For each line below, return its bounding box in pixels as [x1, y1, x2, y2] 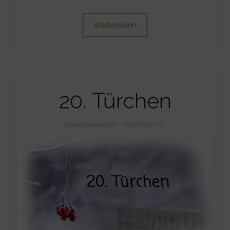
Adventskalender [64, 120, 116, 128]
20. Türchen [59, 88, 171, 113]
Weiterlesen [93, 20, 137, 30]
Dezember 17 [122, 120, 162, 128]
